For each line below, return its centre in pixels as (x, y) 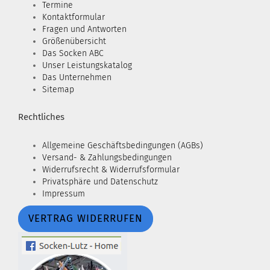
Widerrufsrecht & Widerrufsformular (111, 170)
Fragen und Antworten (84, 29)
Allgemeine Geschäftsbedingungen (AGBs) (123, 146)
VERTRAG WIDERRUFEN (86, 218)
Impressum (64, 194)
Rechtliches (41, 117)
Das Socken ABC (73, 53)
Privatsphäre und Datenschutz (100, 182)
